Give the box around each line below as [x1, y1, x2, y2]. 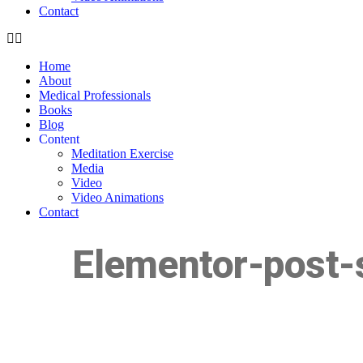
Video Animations [71, 190, 164, 204]
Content [39, 132, 79, 146]
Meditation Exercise [71, 147, 173, 160]
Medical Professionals [39, 88, 151, 102]
